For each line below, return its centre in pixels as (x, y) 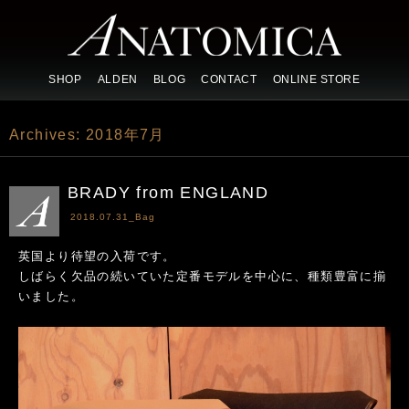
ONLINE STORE (316, 80)
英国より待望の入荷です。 (97, 256)
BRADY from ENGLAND (168, 193)
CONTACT (229, 80)
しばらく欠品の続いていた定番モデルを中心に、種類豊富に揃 (203, 276)
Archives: (48, 135)
